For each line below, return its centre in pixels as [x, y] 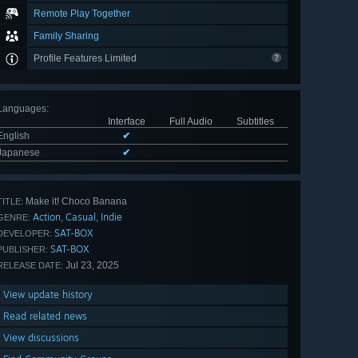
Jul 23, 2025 [91, 266]
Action [47, 217]
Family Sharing [66, 36]
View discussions [41, 338]
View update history [48, 295]
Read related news [45, 316]
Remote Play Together [82, 14]
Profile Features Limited [86, 59]
